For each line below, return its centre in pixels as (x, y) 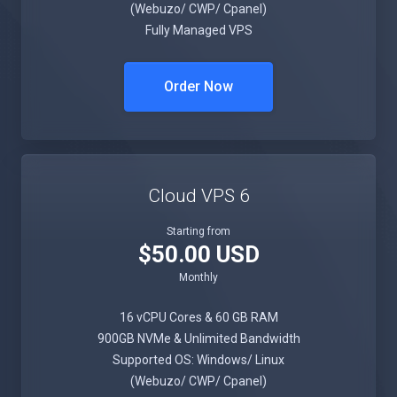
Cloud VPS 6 (198, 196)
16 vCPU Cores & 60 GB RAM (198, 317)
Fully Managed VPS (198, 30)
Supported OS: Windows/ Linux (198, 360)
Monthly (198, 277)
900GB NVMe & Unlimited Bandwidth (198, 339)
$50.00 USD (198, 254)
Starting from (198, 231)
